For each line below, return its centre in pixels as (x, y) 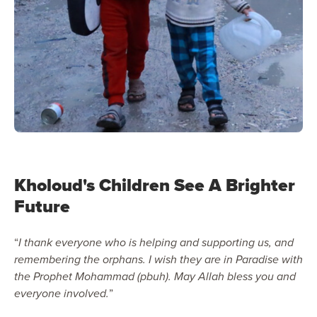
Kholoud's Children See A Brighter (155, 185)
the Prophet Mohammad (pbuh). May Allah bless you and (155, 276)
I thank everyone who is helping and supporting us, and (156, 242)
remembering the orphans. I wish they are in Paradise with (158, 259)
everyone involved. (62, 293)
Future (42, 206)
